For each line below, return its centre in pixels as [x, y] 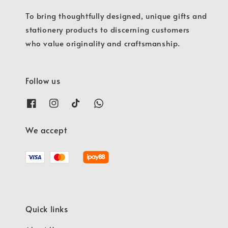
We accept [46, 130]
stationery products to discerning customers [108, 30]
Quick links [47, 209]
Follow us [43, 81]
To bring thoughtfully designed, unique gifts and [116, 16]
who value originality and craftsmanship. [103, 43]
